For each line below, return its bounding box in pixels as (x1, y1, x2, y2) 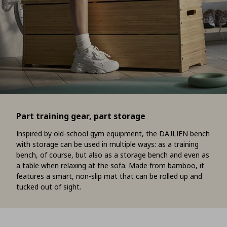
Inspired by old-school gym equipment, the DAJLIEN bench (16, 129, 210, 139)
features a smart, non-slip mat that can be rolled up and (16, 171, 202, 181)
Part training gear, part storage (16, 110, 145, 122)
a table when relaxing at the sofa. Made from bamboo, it (16, 161, 204, 171)
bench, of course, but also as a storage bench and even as (16, 150, 209, 160)
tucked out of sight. (16, 182, 81, 192)
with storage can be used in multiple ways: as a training (16, 139, 199, 149)
